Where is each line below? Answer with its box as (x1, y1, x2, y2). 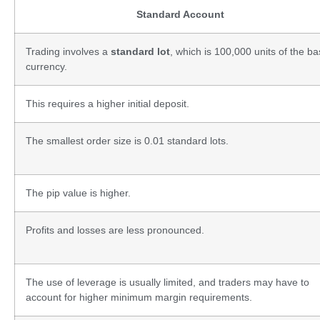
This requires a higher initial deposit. (26, 97, 189, 109)
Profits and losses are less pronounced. (26, 224, 204, 236)
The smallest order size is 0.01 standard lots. (26, 134, 229, 146)
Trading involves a (26, 45, 111, 57)
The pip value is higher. (26, 186, 131, 199)
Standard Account (136, 8, 224, 20)
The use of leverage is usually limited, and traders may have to (26, 276, 309, 288)
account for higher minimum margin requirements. (26, 291, 252, 303)
